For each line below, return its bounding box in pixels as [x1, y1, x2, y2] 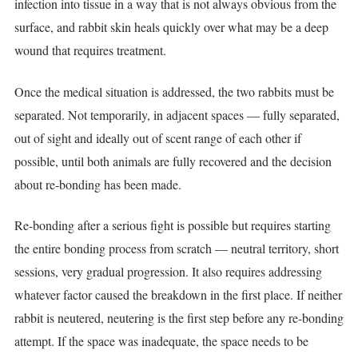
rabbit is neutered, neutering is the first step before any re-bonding [14, 308, 344, 326]
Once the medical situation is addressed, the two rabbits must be [14, 82, 334, 100]
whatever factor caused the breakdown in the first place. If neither [14, 285, 342, 303]
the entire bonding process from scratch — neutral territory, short [14, 239, 339, 257]
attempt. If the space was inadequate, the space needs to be [14, 332, 308, 349]
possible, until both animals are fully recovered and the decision [14, 152, 332, 169]
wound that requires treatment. [14, 42, 166, 59]
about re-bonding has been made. [14, 175, 181, 193]
